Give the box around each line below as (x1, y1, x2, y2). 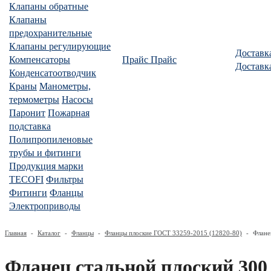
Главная (5, 229, 27, 237)
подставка (9, 121, 51, 131)
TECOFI (9, 174, 44, 184)
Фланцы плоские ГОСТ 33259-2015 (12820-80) (105, 229, 242, 237)
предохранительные (9, 28, 92, 38)
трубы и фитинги (9, 148, 81, 158)
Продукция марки (9, 161, 83, 171)
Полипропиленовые (9, 134, 93, 145)
